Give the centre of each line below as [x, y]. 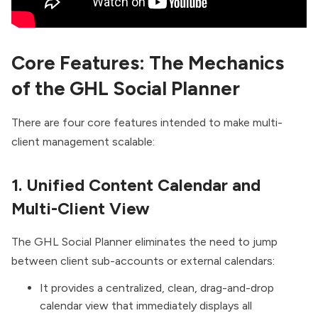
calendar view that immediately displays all [146, 306]
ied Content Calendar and [160, 185]
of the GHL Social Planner [126, 88]
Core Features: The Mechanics [148, 62]
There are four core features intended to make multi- [147, 122]
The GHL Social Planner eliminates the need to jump [144, 242]
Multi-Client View [81, 208]
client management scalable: [83, 141]
